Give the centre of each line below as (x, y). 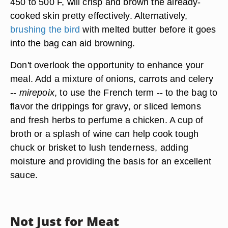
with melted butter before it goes (148, 29)
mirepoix (37, 92)
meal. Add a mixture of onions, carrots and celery (112, 79)
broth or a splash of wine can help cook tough (105, 134)
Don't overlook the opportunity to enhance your (107, 65)
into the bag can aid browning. (73, 43)
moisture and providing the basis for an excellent (111, 161)
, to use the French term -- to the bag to (136, 92)
